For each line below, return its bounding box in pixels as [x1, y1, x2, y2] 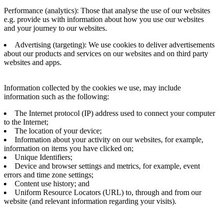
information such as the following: [4, 92, 111, 101]
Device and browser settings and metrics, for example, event [15, 162, 200, 170]
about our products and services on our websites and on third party [4, 49, 208, 58]
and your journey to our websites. [4, 24, 109, 32]
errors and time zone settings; [4, 171, 93, 179]
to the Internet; [4, 118, 48, 126]
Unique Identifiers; [15, 153, 74, 161]
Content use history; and [15, 179, 89, 188]
